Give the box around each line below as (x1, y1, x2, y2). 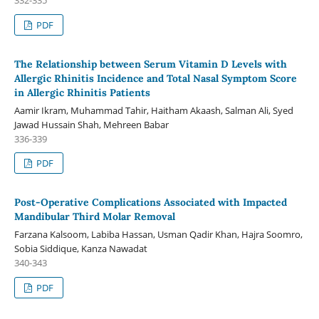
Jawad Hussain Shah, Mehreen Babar (14, 117, 169, 131)
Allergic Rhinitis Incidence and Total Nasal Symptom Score (14, 71, 297, 85)
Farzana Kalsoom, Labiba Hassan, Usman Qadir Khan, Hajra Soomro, (14, 228, 303, 241)
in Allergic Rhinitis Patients (14, 85, 150, 99)
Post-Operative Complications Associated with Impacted (14, 196, 287, 209)
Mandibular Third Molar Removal (14, 210, 175, 224)
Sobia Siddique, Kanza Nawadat (14, 242, 147, 256)
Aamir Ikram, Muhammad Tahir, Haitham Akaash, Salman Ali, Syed (14, 103, 293, 117)
